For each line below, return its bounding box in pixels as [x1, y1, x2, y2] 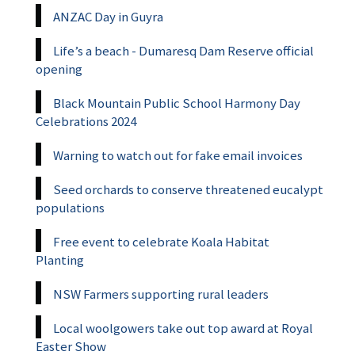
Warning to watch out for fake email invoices [53, 146, 303, 164]
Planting [36, 250, 84, 269]
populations [36, 198, 105, 216]
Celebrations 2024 [36, 112, 136, 130]
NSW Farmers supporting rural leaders [53, 284, 269, 303]
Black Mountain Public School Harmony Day [53, 94, 300, 112]
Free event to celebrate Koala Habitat [53, 232, 269, 250]
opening [36, 59, 82, 78]
